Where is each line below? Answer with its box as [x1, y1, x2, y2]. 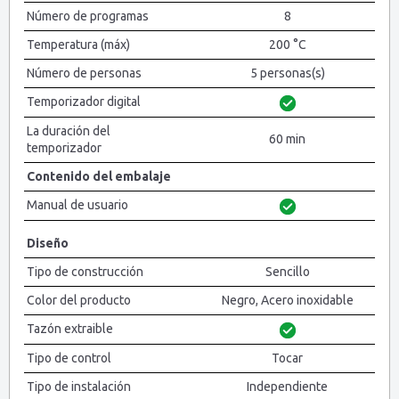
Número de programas [27, 9, 149, 24]
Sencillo [265, 265, 310, 280]
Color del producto [27, 293, 131, 308]
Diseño [27, 236, 69, 251]
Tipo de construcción [27, 265, 143, 280]
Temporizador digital [27, 94, 141, 110]
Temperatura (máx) [27, 37, 130, 53]
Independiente [247, 379, 328, 395]
